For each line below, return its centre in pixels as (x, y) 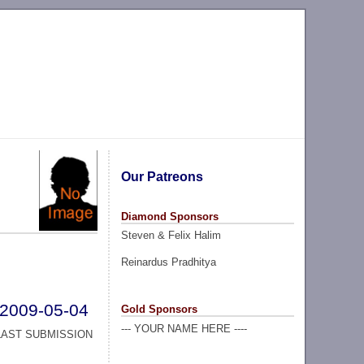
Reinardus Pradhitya (168, 262)
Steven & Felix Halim (171, 236)
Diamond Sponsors (169, 216)
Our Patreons (162, 176)
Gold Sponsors (159, 309)
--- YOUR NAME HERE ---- (184, 328)
